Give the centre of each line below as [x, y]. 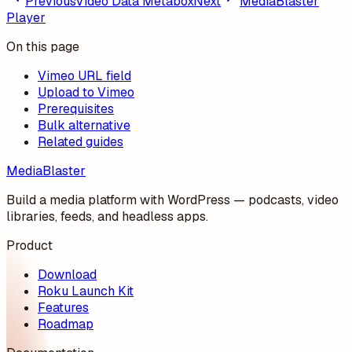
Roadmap [66, 324]
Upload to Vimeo [86, 93]
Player [26, 18]
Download [67, 275]
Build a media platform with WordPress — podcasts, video [172, 200]
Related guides [81, 142]
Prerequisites [76, 109]
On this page [43, 47]
